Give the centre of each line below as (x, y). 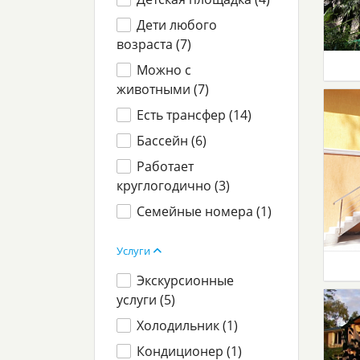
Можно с (164, 70)
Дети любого (177, 25)
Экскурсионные (186, 280)
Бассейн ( (166, 141)
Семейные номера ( (199, 211)
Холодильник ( (182, 325)
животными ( (157, 89)
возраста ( (148, 44)
